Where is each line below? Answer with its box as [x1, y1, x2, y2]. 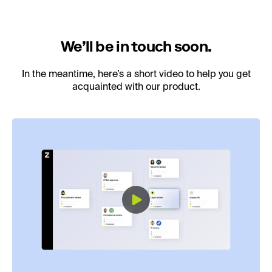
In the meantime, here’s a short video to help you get [21, 70, 251, 80]
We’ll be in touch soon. [60, 38, 212, 55]
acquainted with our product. [72, 83, 200, 92]
